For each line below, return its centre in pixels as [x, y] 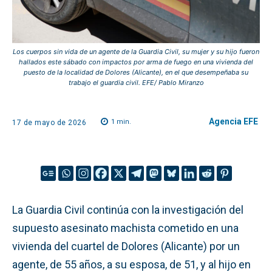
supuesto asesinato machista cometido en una [125, 228]
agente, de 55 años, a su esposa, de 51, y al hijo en [131, 264]
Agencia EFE [233, 121]
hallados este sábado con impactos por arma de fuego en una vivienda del [136, 62]
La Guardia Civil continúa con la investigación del [128, 209]
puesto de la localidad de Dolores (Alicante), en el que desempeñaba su [136, 72]
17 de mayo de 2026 [49, 122]
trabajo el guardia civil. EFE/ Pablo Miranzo [136, 83]
